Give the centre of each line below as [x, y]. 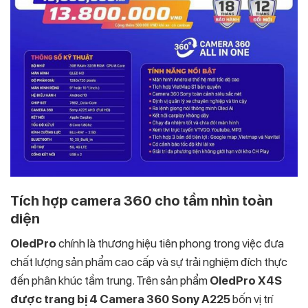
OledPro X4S [245, 281]
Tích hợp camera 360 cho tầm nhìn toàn [142, 200]
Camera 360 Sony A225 [165, 299]
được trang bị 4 [55, 299]
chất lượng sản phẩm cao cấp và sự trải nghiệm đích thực [149, 262]
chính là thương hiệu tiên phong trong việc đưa [170, 244]
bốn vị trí [252, 299]
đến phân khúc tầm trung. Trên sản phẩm [109, 281]
